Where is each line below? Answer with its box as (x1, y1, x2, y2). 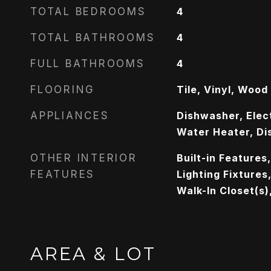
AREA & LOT (30, 243, 156, 264)
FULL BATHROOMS (30, 57, 145, 70)
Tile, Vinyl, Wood (176, 83, 268, 96)
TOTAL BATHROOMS (30, 31, 155, 44)
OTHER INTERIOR (30, 152, 137, 164)
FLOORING (30, 83, 95, 96)
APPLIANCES (30, 109, 109, 122)
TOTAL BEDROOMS (30, 5, 146, 18)
